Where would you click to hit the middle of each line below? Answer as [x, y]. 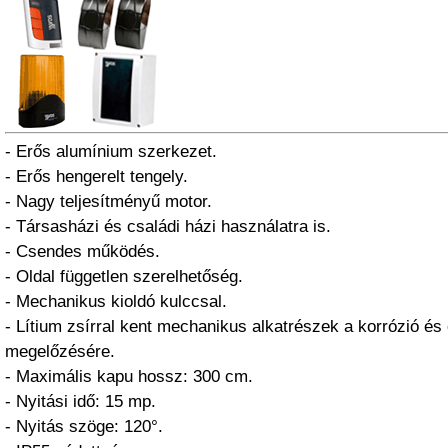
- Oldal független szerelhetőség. [124, 276]
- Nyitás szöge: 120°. [84, 426]
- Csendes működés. [82, 251]
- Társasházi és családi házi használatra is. [168, 226]
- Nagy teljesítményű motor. [108, 201]
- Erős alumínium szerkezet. [111, 151]
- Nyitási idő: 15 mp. [80, 401]
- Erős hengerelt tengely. [96, 176]
